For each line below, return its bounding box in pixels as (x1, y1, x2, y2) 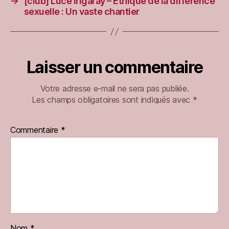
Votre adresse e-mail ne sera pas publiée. (40, 83, 189, 94)
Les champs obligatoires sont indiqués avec (32, 95, 193, 105)
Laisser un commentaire (26, 57, 203, 78)
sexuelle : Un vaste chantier (24, 6, 140, 17)
